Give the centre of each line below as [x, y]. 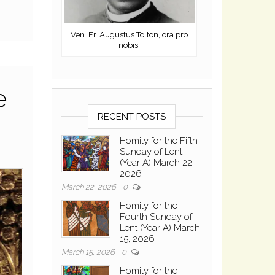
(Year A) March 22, [157, 162]
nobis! [129, 45]
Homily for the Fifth [158, 140]
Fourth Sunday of [156, 216]
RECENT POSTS [132, 116]
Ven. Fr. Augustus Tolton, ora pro [129, 34]
